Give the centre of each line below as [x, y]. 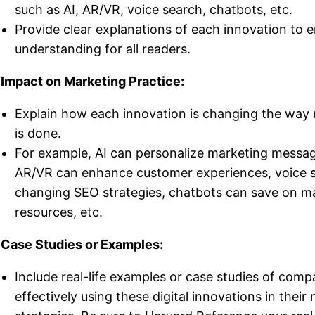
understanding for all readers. [103, 49]
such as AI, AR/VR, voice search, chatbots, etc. [154, 9]
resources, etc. [59, 212]
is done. [38, 133]
